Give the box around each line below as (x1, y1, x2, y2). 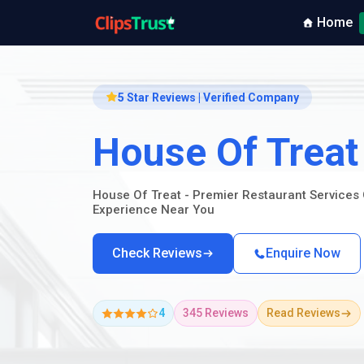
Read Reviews (266, 306, 340, 319)
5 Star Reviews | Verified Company (118, 90, 299, 104)
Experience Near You (93, 202, 214, 217)
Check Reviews (112, 245, 202, 261)
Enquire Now (266, 245, 340, 261)
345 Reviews (183, 306, 249, 319)
